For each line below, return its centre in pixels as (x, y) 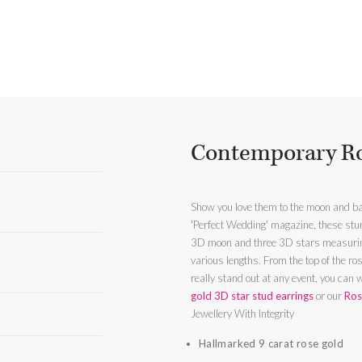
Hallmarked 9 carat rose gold (271, 343)
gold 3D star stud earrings (253, 295)
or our (330, 295)
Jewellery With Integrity (242, 313)
